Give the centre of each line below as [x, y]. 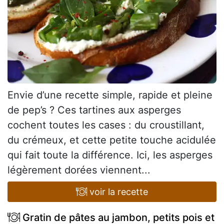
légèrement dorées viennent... [79, 170]
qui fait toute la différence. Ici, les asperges [110, 155]
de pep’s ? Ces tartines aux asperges [94, 110]
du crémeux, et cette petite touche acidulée [112, 140]
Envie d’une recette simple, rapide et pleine [110, 95]
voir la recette [118, 191]
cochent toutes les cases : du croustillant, [106, 125]
